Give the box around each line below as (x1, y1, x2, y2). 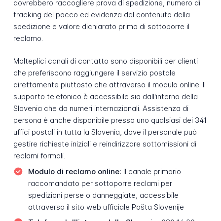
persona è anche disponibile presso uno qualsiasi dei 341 (13, 115, 207, 125)
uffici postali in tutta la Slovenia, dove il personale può (13, 127, 197, 137)
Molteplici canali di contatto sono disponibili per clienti (13, 56, 198, 66)
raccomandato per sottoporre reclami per (28, 178, 172, 188)
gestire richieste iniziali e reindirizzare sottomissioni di (13, 139, 196, 149)
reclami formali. (13, 151, 65, 161)
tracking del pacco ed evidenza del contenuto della (13, 9, 190, 19)
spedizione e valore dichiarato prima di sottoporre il (13, 21, 189, 31)
